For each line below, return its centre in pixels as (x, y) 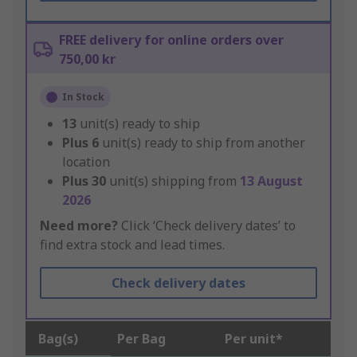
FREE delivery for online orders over (171, 40)
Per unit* (254, 339)
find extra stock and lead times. (132, 245)
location (86, 162)
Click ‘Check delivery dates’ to (207, 226)
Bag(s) (58, 339)
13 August (271, 181)
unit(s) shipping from (175, 181)
